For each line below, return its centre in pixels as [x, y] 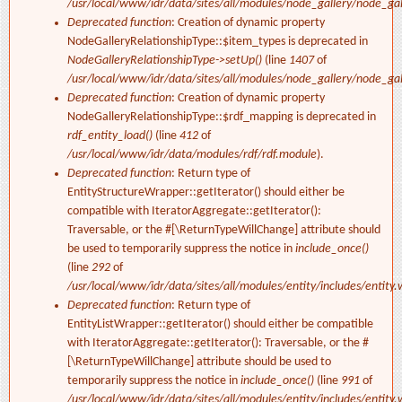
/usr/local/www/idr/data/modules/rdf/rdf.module [192, 155]
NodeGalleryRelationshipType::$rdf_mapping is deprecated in [222, 118]
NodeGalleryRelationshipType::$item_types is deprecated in [218, 42]
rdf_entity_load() [110, 136]
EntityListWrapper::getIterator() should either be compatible [220, 325]
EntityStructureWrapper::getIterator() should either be [206, 193]
